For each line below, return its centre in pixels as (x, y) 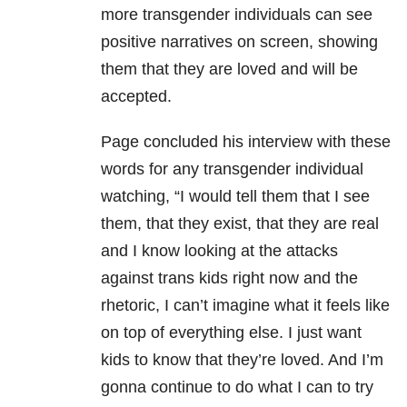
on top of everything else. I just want (231, 333)
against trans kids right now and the (229, 278)
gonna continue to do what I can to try (237, 387)
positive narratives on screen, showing (239, 42)
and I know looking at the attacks (219, 251)
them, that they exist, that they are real (240, 224)
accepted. (136, 97)
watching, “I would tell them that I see (235, 197)
